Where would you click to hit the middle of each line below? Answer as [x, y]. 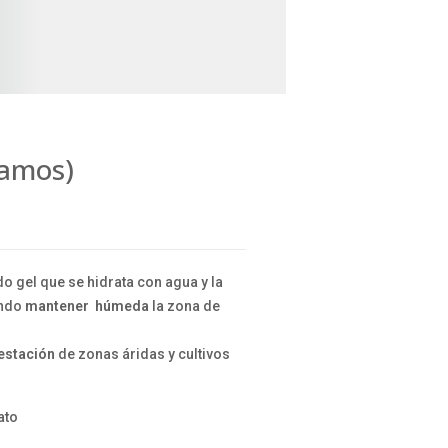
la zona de [184, 306]
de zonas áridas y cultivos [144, 354]
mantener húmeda [85, 306]
